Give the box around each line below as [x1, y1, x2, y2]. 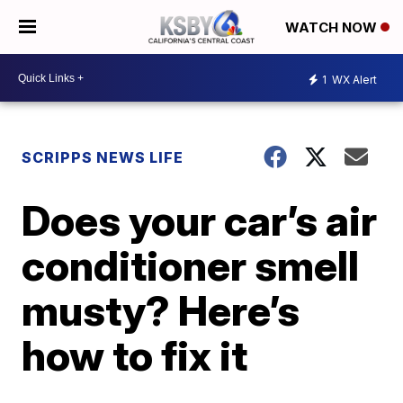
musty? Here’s [22, 285, 300, 336]
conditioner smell [22, 240, 360, 291]
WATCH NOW [285, 19, 381, 37]
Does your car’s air [22, 195, 378, 246]
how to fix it [22, 330, 248, 381]
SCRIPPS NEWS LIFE [22, 148, 184, 166]
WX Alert [329, 72, 377, 86]
